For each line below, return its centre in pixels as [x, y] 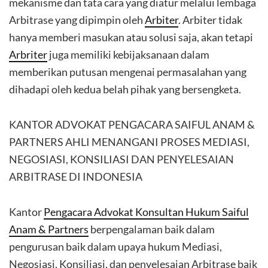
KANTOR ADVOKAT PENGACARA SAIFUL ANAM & [132, 124]
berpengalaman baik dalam [152, 229]
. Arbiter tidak [210, 20]
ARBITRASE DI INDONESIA [76, 176]
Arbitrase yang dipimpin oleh [77, 20]
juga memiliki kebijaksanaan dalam [128, 54]
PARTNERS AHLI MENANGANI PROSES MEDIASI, [129, 142]
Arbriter [28, 54]
